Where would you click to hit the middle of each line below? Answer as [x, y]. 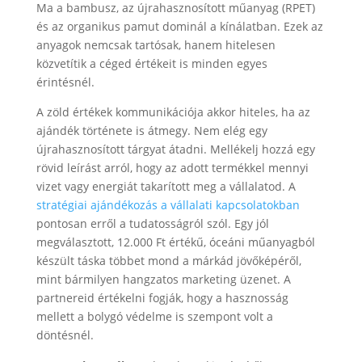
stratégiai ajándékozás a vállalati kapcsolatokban [168, 204]
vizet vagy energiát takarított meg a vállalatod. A [166, 186]
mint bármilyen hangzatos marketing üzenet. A [163, 279]
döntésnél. [65, 335]
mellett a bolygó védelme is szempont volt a [154, 316]
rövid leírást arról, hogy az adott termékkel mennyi [172, 167]
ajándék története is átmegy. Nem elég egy [152, 130]
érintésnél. [65, 82]
